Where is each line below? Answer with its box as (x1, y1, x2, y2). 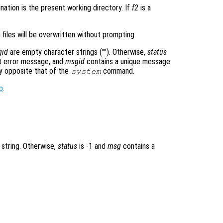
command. (101, 66, 135, 76)
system (71, 67, 101, 76)
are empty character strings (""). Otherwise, (8, 47, 147, 57)
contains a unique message (85, 57, 170, 67)
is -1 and (77, 141, 108, 151)
